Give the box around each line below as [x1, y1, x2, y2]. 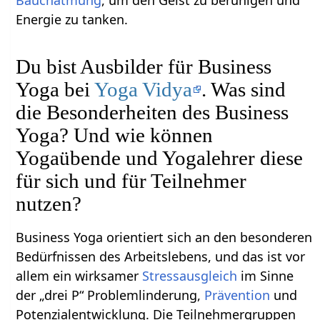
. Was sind [201, 77, 286, 101]
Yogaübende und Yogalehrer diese [16, 146, 304, 169]
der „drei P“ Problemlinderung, [16, 286, 205, 304]
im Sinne [237, 266, 294, 284]
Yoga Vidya [94, 77, 193, 101]
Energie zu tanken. [16, 10, 129, 28]
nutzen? [16, 191, 82, 215]
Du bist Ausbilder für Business [16, 54, 272, 78]
